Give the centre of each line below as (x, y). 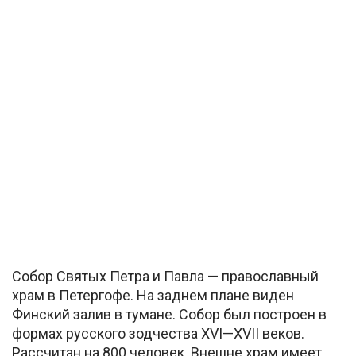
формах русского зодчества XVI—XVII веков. (158, 333)
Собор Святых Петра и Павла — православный (165, 276)
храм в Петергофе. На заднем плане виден (153, 295)
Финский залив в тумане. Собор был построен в (169, 314)
